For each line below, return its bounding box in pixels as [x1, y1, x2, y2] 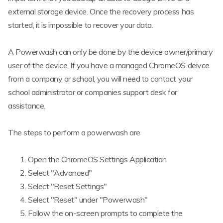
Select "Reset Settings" [28, 181, 107, 192]
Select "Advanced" [28, 168, 92, 178]
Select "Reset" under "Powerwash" [28, 195, 148, 205]
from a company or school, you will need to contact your [8, 73, 193, 84]
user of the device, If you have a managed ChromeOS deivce [8, 60, 210, 70]
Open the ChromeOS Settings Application [28, 154, 167, 165]
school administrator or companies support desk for [8, 87, 177, 97]
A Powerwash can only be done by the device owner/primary [8, 46, 213, 57]
